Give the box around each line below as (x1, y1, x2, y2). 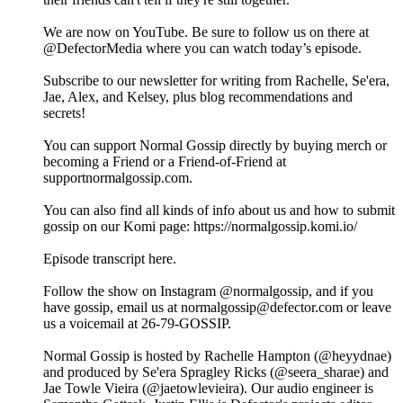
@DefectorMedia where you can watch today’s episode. (43, 40, 362, 57)
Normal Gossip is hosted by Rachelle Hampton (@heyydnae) (43, 348, 391, 364)
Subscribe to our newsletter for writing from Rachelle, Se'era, (43, 73, 390, 89)
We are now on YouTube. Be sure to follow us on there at (43, 24, 369, 40)
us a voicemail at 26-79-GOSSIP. (43, 316, 231, 332)
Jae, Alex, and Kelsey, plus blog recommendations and (43, 89, 353, 105)
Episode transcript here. (43, 251, 180, 267)
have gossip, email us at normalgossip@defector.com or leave (43, 300, 391, 316)
